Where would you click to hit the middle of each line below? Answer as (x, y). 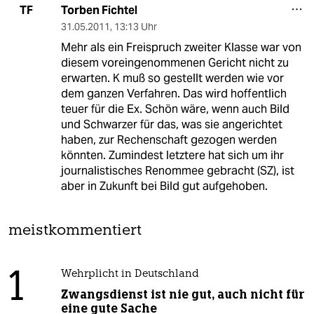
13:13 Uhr (135, 26)
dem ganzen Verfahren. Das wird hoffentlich (173, 93)
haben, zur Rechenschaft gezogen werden (169, 139)
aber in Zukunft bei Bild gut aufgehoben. (164, 186)
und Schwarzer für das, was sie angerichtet (171, 124)
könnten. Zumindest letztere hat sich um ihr (172, 155)
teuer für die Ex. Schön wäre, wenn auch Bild (175, 109)
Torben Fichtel (99, 10)
